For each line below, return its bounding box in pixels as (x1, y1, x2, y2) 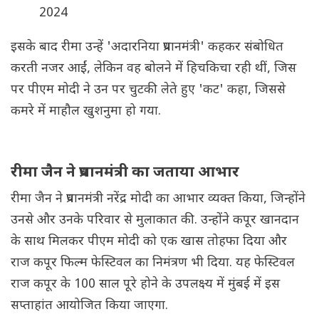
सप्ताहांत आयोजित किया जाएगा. (11, 298, 168, 315)
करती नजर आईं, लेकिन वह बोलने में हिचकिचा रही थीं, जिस (11, 61, 296, 78)
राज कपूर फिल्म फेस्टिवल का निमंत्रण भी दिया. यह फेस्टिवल (11, 255, 295, 272)
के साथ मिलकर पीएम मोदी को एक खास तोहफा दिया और (11, 234, 287, 251)
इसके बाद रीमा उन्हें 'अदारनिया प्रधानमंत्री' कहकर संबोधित (11, 39, 283, 56)
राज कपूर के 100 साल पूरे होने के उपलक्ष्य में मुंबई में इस (11, 276, 280, 293)
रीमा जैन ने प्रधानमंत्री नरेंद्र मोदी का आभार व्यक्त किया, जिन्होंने (11, 191, 305, 208)
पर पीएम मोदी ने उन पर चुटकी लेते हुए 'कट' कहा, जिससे (11, 82, 286, 99)
